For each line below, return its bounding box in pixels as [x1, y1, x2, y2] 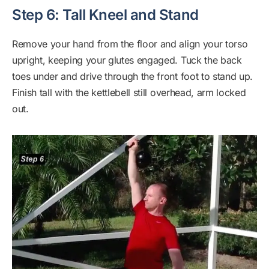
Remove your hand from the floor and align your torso [12, 38, 248, 50]
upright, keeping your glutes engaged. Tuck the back [12, 54, 242, 67]
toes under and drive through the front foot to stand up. [12, 70, 253, 83]
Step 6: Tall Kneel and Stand [12, 6, 199, 24]
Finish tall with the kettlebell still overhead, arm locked [12, 86, 246, 99]
